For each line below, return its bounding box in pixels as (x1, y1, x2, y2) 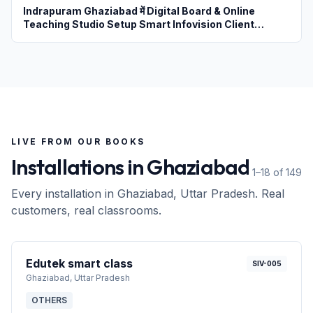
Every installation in (11, 186, 117, 201)
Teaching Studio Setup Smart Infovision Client (23, 17, 254, 30)
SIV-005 (252, 259, 282, 268)
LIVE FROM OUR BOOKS (11, 136, 145, 147)
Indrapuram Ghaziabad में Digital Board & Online (23, 4, 255, 17)
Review (23, 31, 59, 43)
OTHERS (31, 294, 67, 305)
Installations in (11, 153, 147, 180)
